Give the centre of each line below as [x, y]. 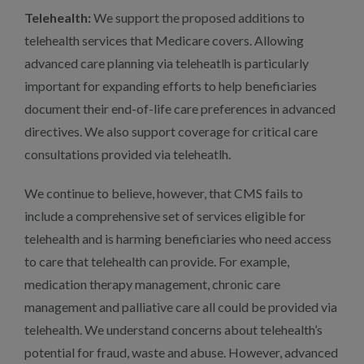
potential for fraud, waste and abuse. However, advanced [181, 352]
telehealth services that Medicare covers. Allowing [164, 40]
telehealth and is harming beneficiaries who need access [178, 238]
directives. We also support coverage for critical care [171, 131]
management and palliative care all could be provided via [181, 307]
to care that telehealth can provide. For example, [157, 261]
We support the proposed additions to [198, 17]
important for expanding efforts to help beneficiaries [171, 86]
